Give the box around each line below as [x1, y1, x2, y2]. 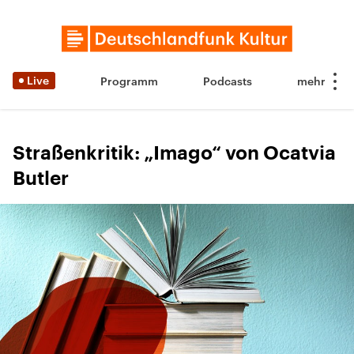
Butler [13, 169, 69, 188]
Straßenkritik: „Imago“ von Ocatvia [13, 144, 336, 163]
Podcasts [203, 74, 252, 88]
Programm [100, 74, 158, 88]
